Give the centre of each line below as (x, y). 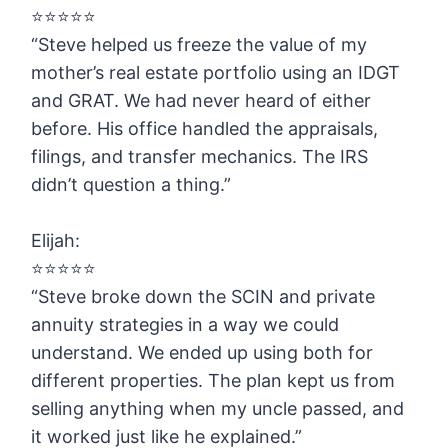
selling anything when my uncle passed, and (218, 409)
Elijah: (56, 241)
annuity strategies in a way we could (185, 325)
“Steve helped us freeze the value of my (199, 45)
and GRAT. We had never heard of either (201, 101)
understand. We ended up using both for (202, 353)
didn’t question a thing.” (131, 185)
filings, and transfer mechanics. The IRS (200, 157)
